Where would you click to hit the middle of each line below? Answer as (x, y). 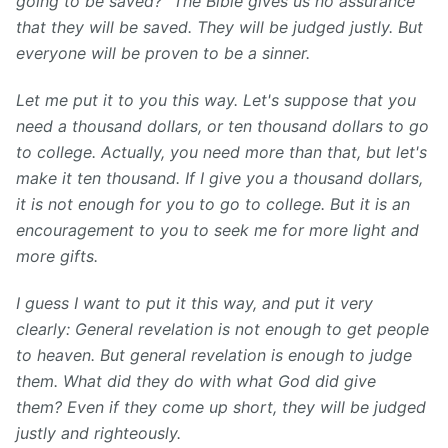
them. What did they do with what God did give (196, 381)
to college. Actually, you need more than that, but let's (221, 152)
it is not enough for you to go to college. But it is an (213, 204)
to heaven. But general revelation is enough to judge (214, 355)
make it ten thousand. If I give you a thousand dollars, (219, 178)
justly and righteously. (101, 433)
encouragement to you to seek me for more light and (217, 230)
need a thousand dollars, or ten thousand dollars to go (222, 126)
